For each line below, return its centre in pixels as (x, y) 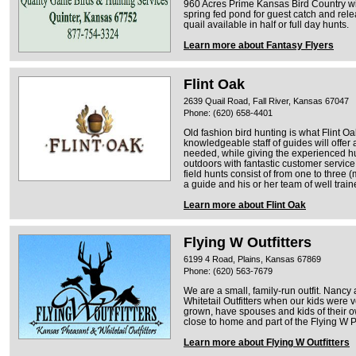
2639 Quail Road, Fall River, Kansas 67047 (266, 101)
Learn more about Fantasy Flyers (259, 45)
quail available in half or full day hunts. (266, 24)
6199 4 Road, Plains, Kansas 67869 (252, 259)
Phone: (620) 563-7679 (228, 271)
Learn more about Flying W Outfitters (267, 342)
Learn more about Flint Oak (245, 205)
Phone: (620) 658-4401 (228, 112)
